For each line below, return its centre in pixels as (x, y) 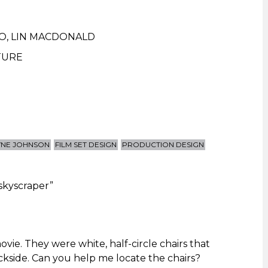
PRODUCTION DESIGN (163, 144)
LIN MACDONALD (53, 36)
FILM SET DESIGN (86, 144)
